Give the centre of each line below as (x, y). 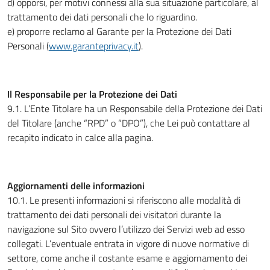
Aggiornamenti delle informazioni (76, 186)
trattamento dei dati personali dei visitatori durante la (114, 215)
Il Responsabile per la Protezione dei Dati (92, 94)
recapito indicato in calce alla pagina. (80, 137)
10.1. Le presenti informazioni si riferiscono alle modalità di (124, 200)
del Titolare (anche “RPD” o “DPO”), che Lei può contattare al (129, 123)
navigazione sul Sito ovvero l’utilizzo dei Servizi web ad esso (126, 229)
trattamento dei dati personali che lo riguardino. (102, 17)
